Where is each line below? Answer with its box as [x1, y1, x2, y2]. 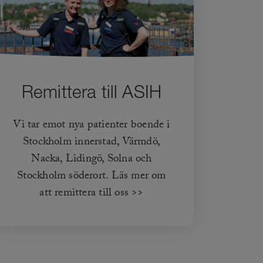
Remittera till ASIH [21, 81, 162, 102]
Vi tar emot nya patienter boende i [13, 116, 170, 136]
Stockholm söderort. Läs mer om [17, 167, 166, 187]
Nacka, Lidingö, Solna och [31, 150, 152, 170]
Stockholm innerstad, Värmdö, [23, 133, 160, 153]
